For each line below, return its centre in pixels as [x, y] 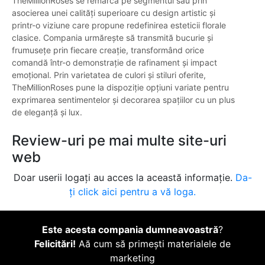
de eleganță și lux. [47, 112]
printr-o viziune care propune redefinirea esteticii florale [119, 25]
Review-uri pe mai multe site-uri [119, 141]
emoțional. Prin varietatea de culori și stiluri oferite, [109, 75]
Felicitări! [55, 244]
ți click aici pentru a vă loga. [132, 192]
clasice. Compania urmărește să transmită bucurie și [112, 38]
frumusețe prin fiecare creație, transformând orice [108, 50]
